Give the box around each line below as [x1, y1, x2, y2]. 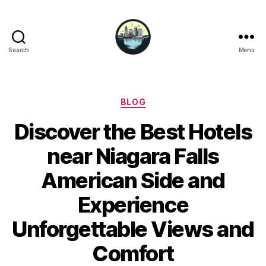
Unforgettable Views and [12, 216, 254, 242]
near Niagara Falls [47, 142, 219, 169]
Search [8, 46, 29, 53]
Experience [77, 191, 189, 218]
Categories [132, 93, 185, 106]
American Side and [41, 167, 225, 194]
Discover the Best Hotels [14, 118, 252, 145]
